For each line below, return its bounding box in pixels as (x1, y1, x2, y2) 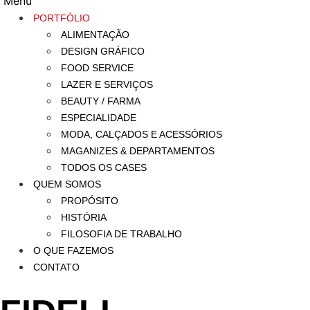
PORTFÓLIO (33, 12, 90, 24)
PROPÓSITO (61, 195, 118, 206)
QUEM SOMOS (33, 179, 101, 190)
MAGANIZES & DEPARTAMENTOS (61, 145, 215, 156)
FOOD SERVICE (61, 62, 134, 73)
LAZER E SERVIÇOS (61, 79, 153, 90)
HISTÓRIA (61, 212, 107, 223)
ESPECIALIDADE (61, 112, 136, 123)
